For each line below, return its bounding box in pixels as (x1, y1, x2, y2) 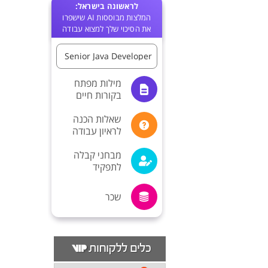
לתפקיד (93, 160, 121, 173)
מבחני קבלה (74, 148, 121, 162)
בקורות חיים (76, 89, 121, 102)
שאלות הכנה (73, 112, 121, 126)
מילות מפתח (74, 77, 121, 90)
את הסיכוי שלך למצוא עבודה (62, 23, 151, 34)
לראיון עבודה (72, 124, 121, 138)
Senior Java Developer (65, 50, 152, 62)
